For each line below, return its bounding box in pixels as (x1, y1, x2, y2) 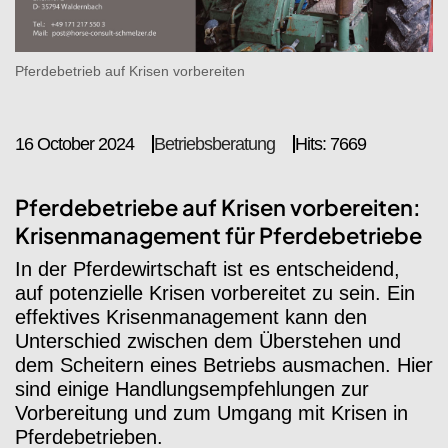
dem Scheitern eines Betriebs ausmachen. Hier (15, 353, 433, 376)
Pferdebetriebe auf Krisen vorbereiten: (15, 192, 421, 221)
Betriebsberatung (154, 133, 275, 154)
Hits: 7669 (295, 133, 366, 154)
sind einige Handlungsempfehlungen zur (15, 377, 369, 400)
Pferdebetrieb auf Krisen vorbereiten (15, 62, 245, 79)
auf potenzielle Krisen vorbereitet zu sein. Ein (15, 281, 415, 304)
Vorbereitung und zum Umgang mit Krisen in (15, 401, 408, 424)
